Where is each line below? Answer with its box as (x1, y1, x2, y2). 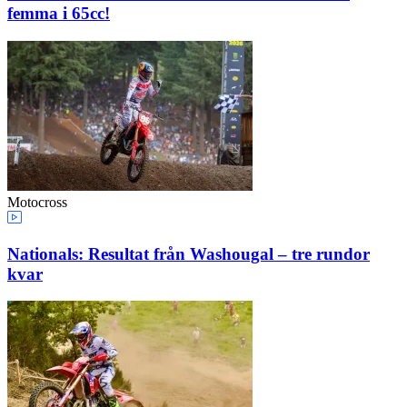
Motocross (7, 194, 67, 210)
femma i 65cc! (7, 4, 110, 24)
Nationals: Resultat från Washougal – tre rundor (7, 243, 370, 263)
